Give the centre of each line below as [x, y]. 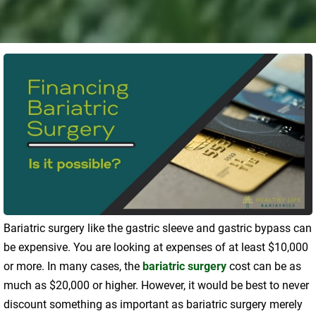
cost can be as [264, 267]
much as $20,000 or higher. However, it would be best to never [156, 286]
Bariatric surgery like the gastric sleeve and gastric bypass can [158, 229]
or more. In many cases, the [73, 267]
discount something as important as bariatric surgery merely [153, 305]
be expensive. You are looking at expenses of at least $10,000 [156, 248]
